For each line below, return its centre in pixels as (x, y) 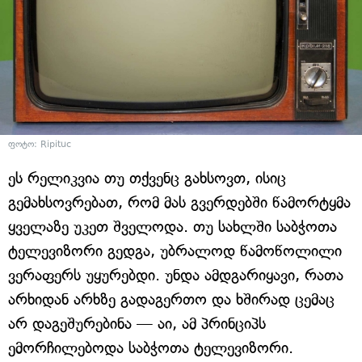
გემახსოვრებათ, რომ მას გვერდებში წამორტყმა (179, 203)
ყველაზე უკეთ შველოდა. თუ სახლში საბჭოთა (173, 227)
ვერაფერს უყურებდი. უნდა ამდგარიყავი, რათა (176, 276)
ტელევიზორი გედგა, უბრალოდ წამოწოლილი (175, 251)
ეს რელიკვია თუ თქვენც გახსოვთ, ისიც (147, 179)
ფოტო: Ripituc (40, 145)
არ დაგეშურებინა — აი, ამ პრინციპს (137, 324)
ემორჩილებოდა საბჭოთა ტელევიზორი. (151, 348)
